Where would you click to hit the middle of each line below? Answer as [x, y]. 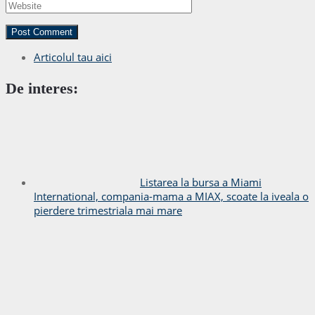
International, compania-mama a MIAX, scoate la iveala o [171, 196]
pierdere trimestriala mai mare [108, 210]
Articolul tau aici [73, 57]
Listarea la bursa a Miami [201, 182]
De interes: [42, 88]
